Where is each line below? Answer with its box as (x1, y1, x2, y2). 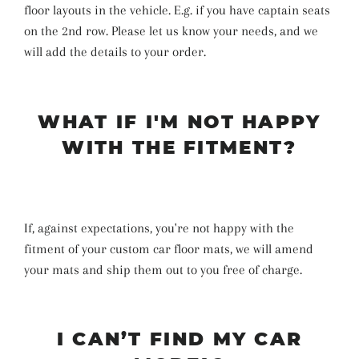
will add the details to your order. (24, 44, 206, 60)
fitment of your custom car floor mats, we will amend (24, 240, 313, 256)
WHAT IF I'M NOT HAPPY (38, 110, 321, 133)
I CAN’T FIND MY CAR (56, 328, 303, 351)
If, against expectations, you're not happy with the (24, 220, 294, 236)
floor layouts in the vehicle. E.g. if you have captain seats (24, 2, 330, 18)
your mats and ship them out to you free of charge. (24, 261, 302, 277)
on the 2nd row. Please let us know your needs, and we (24, 23, 318, 39)
